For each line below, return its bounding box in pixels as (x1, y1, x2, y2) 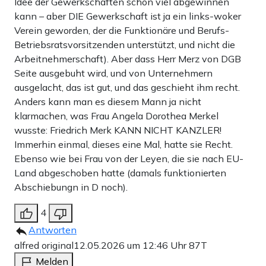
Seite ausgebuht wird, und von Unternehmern (14, 66, 213, 79)
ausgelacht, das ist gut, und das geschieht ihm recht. (14, 81, 240, 93)
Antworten (28, 223, 77, 236)
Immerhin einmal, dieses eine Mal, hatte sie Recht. (14, 138, 233, 150)
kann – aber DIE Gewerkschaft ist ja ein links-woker (14, 9, 241, 22)
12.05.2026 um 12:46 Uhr (74, 239, 189, 251)
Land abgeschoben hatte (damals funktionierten (14, 166, 226, 179)
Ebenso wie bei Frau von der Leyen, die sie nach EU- (14, 152, 243, 164)
